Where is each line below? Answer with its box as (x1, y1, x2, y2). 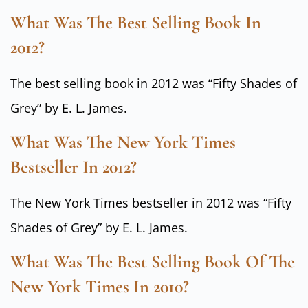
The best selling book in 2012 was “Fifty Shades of (10, 74, 297, 91)
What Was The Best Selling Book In (10, 11, 261, 33)
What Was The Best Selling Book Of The (10, 251, 295, 273)
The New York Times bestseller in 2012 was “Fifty (10, 195, 291, 212)
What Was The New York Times (10, 131, 236, 153)
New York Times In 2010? (10, 276, 189, 298)
